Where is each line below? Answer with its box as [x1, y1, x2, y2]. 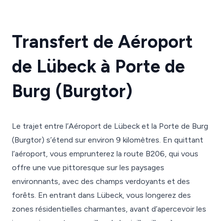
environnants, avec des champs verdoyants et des [12, 177, 190, 186]
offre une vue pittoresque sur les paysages [12, 163, 164, 172]
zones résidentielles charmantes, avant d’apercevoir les [12, 204, 206, 214]
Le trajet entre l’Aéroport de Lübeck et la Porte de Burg [12, 121, 208, 131]
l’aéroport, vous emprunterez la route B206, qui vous [12, 149, 198, 158]
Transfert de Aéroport [12, 31, 193, 52]
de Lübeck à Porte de [12, 56, 185, 77]
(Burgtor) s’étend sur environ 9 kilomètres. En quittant [12, 135, 203, 145]
